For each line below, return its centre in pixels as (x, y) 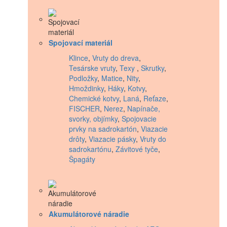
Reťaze (155, 98)
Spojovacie (139, 118)
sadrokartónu (90, 149)
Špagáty (82, 159)
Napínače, (144, 108)
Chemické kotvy (94, 98)
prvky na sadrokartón (103, 128)
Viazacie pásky (112, 139)
